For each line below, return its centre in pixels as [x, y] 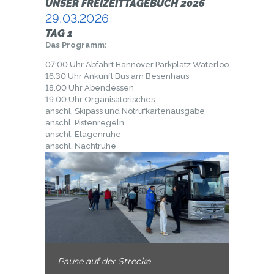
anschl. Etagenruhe [83, 134]
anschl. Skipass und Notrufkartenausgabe [125, 111]
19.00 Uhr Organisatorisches [100, 99]
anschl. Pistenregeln [85, 122]
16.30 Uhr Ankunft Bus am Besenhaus [117, 76]
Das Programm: [76, 45]
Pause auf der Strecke [104, 261]
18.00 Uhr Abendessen [90, 87]
